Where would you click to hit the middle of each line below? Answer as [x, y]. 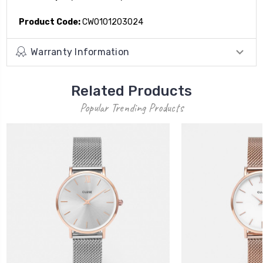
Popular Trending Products [131, 107]
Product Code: [50, 22]
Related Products [131, 91]
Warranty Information [80, 52]
